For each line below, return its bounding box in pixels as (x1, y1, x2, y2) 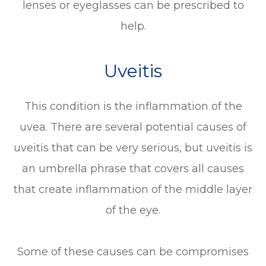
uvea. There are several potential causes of (20, 120, 246, 134)
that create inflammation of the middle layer (14, 182, 252, 196)
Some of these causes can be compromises (17, 245, 249, 258)
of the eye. (106, 203, 160, 217)
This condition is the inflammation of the (24, 99, 242, 113)
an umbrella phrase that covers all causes (22, 161, 244, 175)
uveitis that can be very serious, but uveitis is (14, 141, 252, 154)
